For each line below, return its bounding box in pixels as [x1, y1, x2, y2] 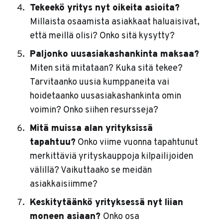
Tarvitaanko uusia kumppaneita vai [29, 77, 169, 89]
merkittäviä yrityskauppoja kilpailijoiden [29, 151, 193, 163]
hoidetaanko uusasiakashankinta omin [29, 91, 181, 103]
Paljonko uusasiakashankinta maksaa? [29, 49, 199, 61]
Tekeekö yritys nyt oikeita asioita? [29, 2, 180, 14]
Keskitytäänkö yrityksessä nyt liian [29, 197, 183, 209]
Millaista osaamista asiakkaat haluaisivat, [29, 16, 200, 28]
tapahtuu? [29, 137, 76, 149]
